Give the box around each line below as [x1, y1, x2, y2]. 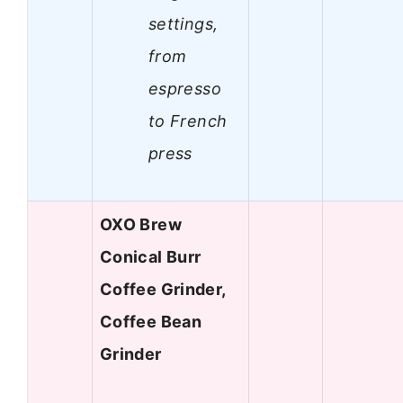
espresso [148, 78, 221, 98]
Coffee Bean [100, 312, 201, 332]
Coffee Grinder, [100, 280, 226, 300]
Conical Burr [100, 247, 201, 267]
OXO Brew [100, 215, 182, 235]
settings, [148, 13, 219, 33]
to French [148, 111, 228, 130]
